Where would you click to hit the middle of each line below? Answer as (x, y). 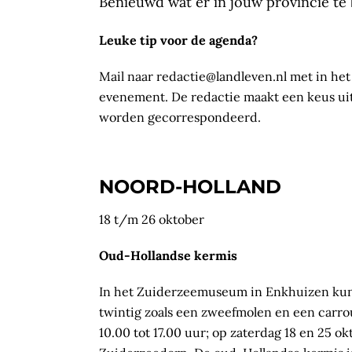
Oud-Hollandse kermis (168, 255)
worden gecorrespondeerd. (180, 117)
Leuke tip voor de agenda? (178, 40)
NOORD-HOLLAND (190, 186)
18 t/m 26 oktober (152, 219)
